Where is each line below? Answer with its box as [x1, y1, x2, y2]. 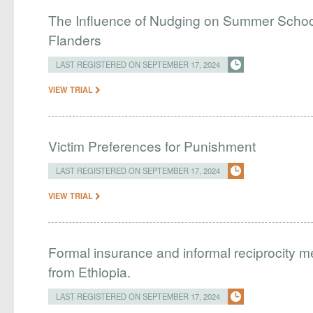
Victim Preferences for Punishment [48, 136, 256, 155]
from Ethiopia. [48, 262, 131, 281]
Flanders [48, 30, 102, 49]
